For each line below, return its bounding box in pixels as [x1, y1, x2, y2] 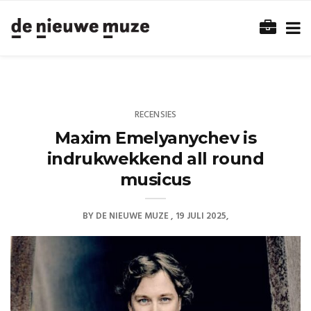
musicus [120, 169, 191, 190]
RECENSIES [134, 108, 177, 123]
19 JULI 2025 [176, 209, 226, 224]
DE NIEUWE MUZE [96, 209, 169, 224]
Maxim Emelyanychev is [54, 128, 257, 149]
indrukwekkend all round [47, 149, 264, 169]
